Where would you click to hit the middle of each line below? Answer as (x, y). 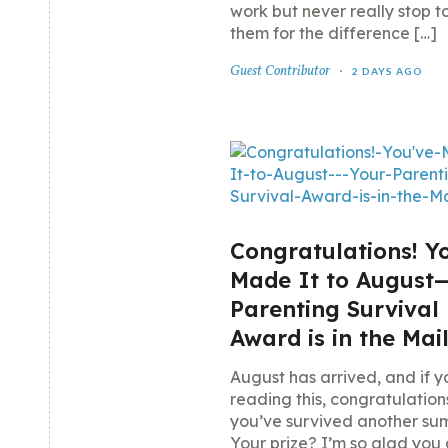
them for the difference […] (333, 33)
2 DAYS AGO (387, 71)
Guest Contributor (280, 71)
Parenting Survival (334, 309)
